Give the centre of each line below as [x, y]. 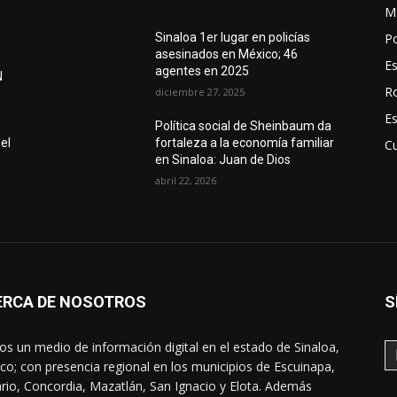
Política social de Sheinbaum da [244, 126]
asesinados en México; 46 [227, 54]
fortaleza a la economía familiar [245, 143]
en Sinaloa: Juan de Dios [223, 160]
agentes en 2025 [202, 71]
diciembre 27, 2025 [200, 92]
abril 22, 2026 [186, 181]
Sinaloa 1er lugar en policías [233, 38]
